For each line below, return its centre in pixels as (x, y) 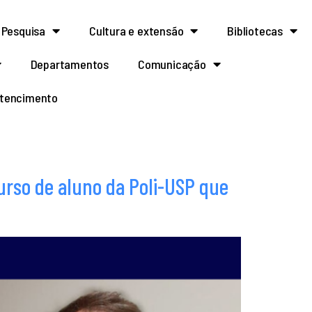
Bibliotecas (255, 31)
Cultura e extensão (136, 31)
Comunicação (172, 64)
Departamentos (69, 64)
